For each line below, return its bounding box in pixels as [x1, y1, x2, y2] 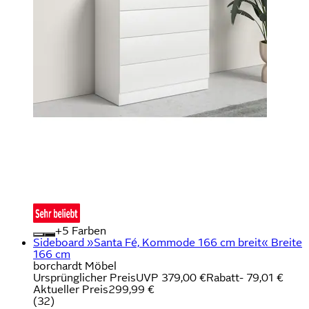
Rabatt [206, 271, 239, 283]
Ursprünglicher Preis [33, 271, 136, 283]
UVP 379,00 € [136, 271, 206, 283]
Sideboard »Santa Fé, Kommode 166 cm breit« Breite [33, 236, 302, 248]
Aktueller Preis [33, 283, 108, 295]
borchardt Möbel [33, 259, 117, 272]
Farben [69, 224, 106, 237]
